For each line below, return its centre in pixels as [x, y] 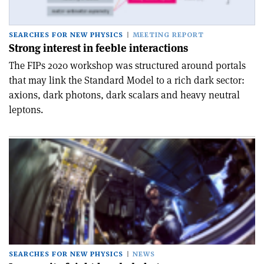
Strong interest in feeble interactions [98, 48]
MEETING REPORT [168, 35]
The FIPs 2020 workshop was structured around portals [127, 65]
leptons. [26, 110]
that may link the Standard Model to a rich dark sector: [127, 80]
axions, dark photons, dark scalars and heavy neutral [124, 95]
